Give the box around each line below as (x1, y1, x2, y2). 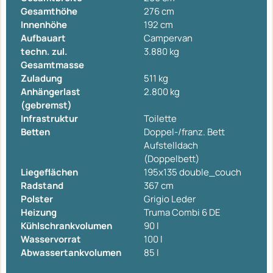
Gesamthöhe (21, 4, 77, 18)
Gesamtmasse (21, 58, 84, 71)
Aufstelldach (144, 138, 198, 152)
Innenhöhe (21, 18, 67, 31)
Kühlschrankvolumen (21, 219, 112, 232)
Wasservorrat (21, 232, 81, 246)
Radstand (21, 179, 63, 192)
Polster (21, 192, 53, 205)
